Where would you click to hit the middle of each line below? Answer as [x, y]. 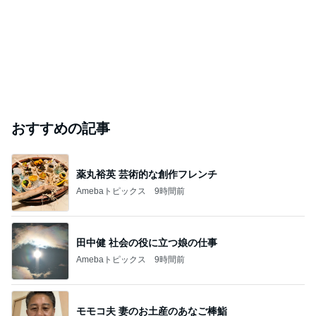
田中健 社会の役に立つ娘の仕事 [147, 242]
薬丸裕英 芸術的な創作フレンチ [147, 174]
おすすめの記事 [61, 128]
